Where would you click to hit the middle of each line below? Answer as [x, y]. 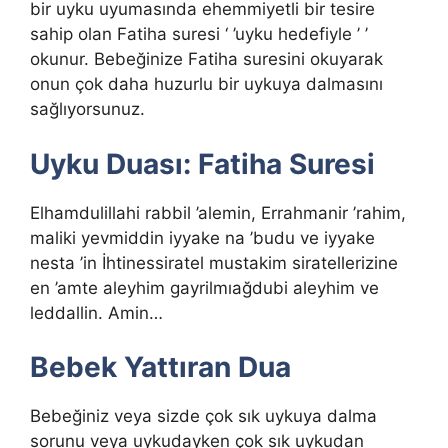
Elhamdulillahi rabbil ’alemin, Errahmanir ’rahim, [218, 212]
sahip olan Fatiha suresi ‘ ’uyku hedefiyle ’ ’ [199, 34]
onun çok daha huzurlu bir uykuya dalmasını [206, 84]
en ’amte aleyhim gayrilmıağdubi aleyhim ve [204, 287]
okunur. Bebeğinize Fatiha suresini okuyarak [206, 59]
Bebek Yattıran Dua [160, 367]
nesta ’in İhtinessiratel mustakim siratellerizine [214, 262]
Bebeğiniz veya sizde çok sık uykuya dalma [203, 416]
